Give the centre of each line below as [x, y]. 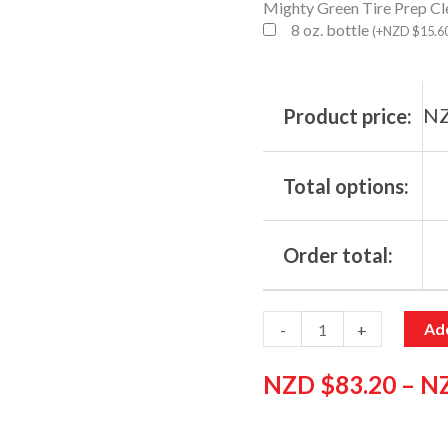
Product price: [348, 116]
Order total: [338, 255]
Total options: [346, 186]
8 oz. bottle [332, 30]
